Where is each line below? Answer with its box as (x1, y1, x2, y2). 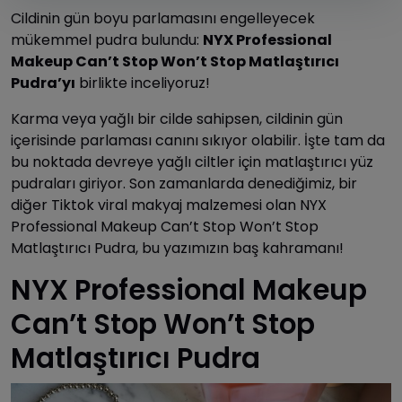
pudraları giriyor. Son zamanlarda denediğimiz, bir (11, 173, 357, 195)
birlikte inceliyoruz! (75, 73, 210, 94)
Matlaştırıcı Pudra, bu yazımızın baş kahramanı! (11, 238, 344, 259)
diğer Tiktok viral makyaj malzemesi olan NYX (11, 195, 327, 216)
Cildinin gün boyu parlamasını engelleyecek (11, 8, 315, 30)
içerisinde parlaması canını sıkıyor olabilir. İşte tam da (11, 130, 385, 152)
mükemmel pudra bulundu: (11, 30, 203, 51)
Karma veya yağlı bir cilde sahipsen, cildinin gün (11, 109, 343, 130)
